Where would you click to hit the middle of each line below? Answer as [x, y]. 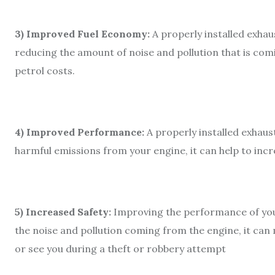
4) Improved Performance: [79, 132]
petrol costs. [45, 70]
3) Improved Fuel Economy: [83, 33]
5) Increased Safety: [63, 211]
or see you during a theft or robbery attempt [120, 248]
